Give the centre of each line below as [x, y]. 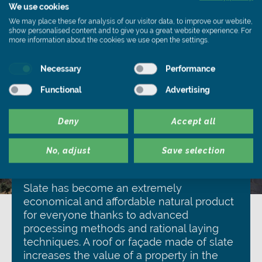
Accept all [194, 121]
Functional [61, 89]
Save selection [194, 151]
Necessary [61, 68]
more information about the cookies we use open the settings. [109, 40]
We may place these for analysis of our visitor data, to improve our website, [131, 21]
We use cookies [39, 7]
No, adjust [68, 151]
